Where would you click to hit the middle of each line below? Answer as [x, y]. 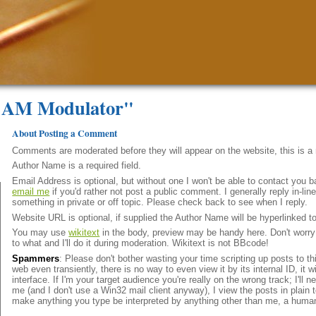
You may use [41, 233]
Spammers [36, 258]
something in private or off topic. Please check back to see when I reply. [160, 202]
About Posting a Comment [65, 133]
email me [31, 191]
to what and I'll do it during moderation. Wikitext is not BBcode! [141, 243]
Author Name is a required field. [77, 166]
